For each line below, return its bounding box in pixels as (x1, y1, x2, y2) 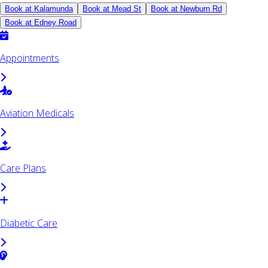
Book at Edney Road (5, 18, 77, 28)
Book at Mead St (83, 4, 141, 14)
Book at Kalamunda (5, 4, 73, 14)
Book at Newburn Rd (151, 4, 222, 14)
